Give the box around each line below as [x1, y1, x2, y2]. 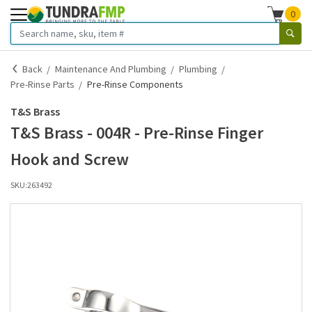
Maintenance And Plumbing [55, 63, 166, 75]
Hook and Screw [10, 148, 129, 170]
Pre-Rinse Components [87, 78, 183, 91]
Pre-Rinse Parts [10, 78, 75, 91]
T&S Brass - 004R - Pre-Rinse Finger [10, 122, 263, 143]
